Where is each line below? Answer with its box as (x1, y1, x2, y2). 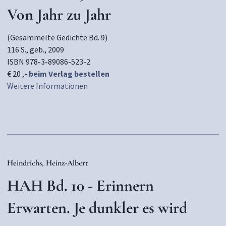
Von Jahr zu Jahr (7, 5, 111, 24)
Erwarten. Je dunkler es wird (7, 198, 187, 217)
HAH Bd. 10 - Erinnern (7, 176, 154, 195)
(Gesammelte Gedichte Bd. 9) (7, 32, 107, 42)
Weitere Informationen (7, 81, 88, 91)
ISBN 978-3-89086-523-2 (7, 56, 90, 67)
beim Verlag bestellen (29, 69, 109, 79)
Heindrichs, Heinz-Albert (7, 158, 88, 168)
